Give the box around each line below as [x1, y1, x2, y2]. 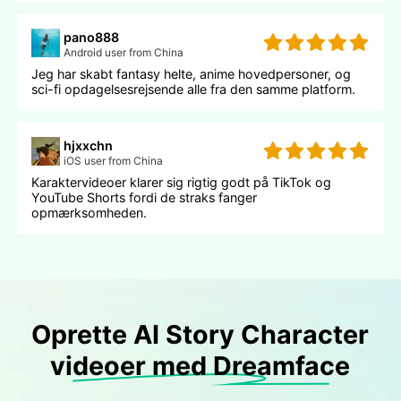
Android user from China [64, 45, 184, 59]
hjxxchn [64, 137, 114, 153]
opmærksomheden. [31, 204, 148, 220]
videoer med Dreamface [50, 349, 351, 381]
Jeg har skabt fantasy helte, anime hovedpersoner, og [31, 65, 352, 81]
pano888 [64, 29, 120, 45]
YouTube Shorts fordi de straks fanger [31, 189, 258, 205]
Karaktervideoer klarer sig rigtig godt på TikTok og [31, 174, 332, 190]
